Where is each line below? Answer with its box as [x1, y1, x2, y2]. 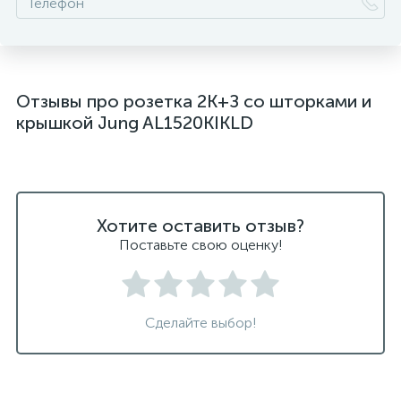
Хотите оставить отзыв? [97, 215, 304, 236]
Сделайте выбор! [144, 314, 257, 331]
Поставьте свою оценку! [118, 236, 283, 253]
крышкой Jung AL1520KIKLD [16, 112, 253, 133]
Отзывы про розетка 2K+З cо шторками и [16, 90, 371, 112]
